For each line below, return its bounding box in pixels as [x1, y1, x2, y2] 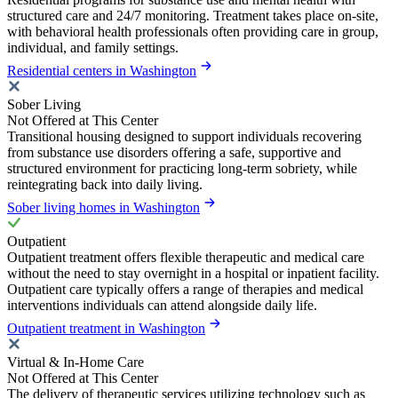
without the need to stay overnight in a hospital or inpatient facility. [7, 266, 379, 282]
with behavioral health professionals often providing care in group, [7, 24, 378, 40]
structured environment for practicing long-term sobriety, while [7, 161, 357, 177]
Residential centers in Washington [7, 63, 196, 79]
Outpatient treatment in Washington [7, 321, 205, 337]
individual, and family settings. [7, 40, 179, 56]
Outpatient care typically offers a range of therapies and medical [7, 282, 363, 298]
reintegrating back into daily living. [7, 177, 203, 193]
